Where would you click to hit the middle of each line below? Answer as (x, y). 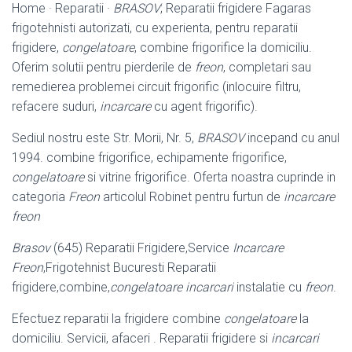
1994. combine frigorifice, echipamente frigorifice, (149, 157)
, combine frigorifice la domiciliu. (223, 47)
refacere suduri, (56, 106)
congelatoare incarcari (172, 287)
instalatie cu (269, 287)
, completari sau (267, 67)
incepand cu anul (292, 137)
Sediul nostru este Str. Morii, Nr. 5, (104, 137)
